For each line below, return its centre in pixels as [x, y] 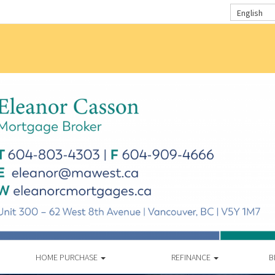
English [250, 13]
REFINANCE [192, 257]
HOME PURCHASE [68, 257]
